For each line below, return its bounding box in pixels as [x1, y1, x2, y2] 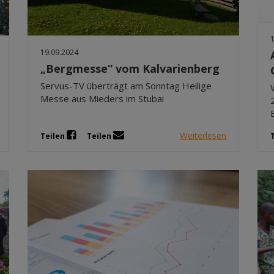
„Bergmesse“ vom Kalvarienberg [40, 61, 220, 76]
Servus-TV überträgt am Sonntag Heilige [40, 79, 212, 92]
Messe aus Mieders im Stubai [40, 92, 165, 105]
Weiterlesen [180, 129, 227, 141]
